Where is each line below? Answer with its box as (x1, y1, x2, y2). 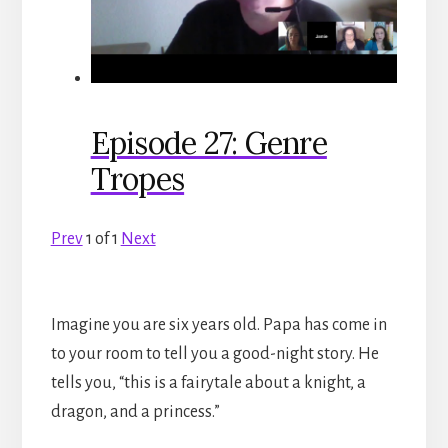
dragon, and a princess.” (50, 403, 220, 422)
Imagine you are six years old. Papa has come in (50, 316, 387, 335)
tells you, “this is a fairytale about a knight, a (50, 374, 366, 393)
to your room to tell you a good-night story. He (50, 345, 379, 364)
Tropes (90, 160, 185, 199)
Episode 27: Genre (90, 124, 327, 163)
